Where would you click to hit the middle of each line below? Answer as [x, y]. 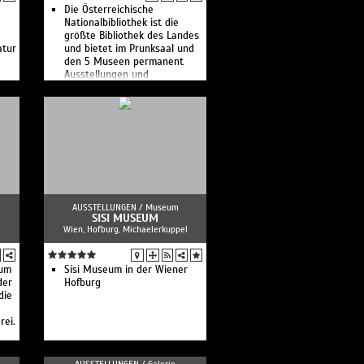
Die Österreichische [109, 10]
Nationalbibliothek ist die [121, 23]
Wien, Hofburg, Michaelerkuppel [125, 229]
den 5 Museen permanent [124, 62]
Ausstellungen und [106, 75]
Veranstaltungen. [104, 88]
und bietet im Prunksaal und [129, 49]
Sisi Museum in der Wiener [126, 270]
